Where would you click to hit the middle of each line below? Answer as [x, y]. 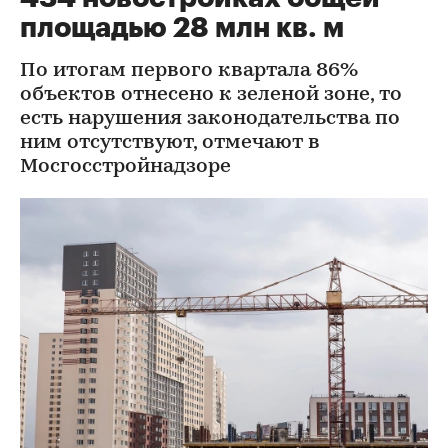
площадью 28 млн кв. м [182, 28]
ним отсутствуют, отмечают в [170, 143]
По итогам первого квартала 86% [189, 71]
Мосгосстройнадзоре [125, 167]
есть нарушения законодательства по [210, 119]
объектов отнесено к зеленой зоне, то [211, 95]
